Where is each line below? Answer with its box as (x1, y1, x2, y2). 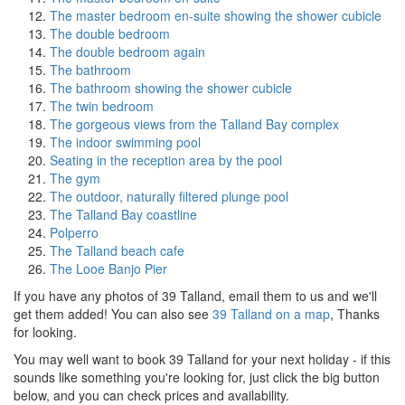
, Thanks (330, 305, 380, 323)
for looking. (14, 323, 77, 341)
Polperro (50, 223, 99, 241)
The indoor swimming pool (50, 133, 201, 151)
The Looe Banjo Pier (50, 259, 167, 278)
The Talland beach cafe (50, 241, 184, 259)
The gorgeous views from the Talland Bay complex (50, 115, 339, 133)
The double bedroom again (50, 42, 205, 61)
